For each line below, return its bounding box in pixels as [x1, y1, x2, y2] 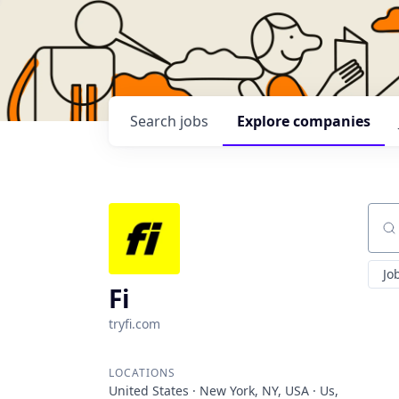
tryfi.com [109, 315, 160, 332]
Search [130, 111, 180, 131]
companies [293, 111, 370, 131]
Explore [237, 111, 293, 131]
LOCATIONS [109, 365, 175, 380]
